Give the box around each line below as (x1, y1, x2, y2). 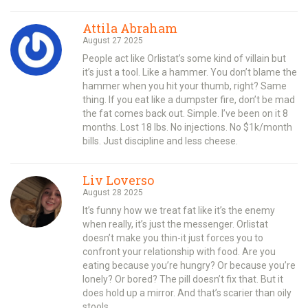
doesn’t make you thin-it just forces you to (82, 232, 263, 243)
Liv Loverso (82, 171, 154, 188)
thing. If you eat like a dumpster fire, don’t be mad (82, 93, 295, 105)
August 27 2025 (82, 35, 143, 45)
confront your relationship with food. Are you (82, 245, 276, 257)
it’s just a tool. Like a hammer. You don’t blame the (82, 66, 297, 78)
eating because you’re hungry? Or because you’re (82, 259, 296, 271)
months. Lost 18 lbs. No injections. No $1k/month (82, 121, 292, 133)
